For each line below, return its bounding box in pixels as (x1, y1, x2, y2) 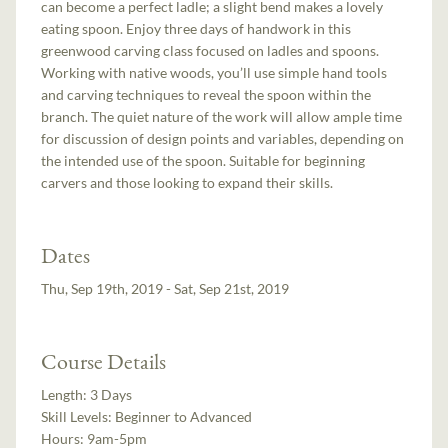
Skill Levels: (41, 407, 116, 425)
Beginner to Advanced (115, 407, 253, 425)
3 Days (90, 385, 133, 403)
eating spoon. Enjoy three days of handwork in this (41, 19, 352, 37)
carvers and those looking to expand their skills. (41, 173, 334, 191)
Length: (41, 385, 91, 403)
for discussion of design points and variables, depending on (41, 129, 405, 147)
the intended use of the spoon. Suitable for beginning (41, 151, 366, 169)
